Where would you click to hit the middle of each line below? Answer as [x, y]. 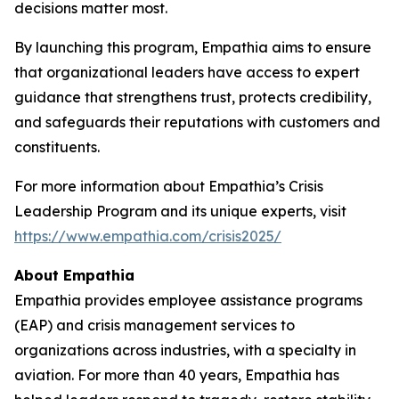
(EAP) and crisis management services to [155, 325]
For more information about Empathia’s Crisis [169, 186]
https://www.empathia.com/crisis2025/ [148, 236]
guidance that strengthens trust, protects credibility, [193, 97]
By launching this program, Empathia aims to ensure [193, 47]
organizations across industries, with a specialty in [185, 350]
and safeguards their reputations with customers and [197, 122]
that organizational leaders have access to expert [187, 72]
